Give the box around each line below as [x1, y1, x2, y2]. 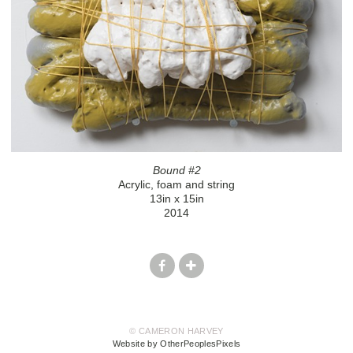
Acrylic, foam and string [118, 177, 235, 191]
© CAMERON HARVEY [129, 325, 224, 336]
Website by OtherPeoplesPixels [112, 338, 241, 348]
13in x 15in [149, 191, 204, 205]
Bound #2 [152, 163, 201, 176]
